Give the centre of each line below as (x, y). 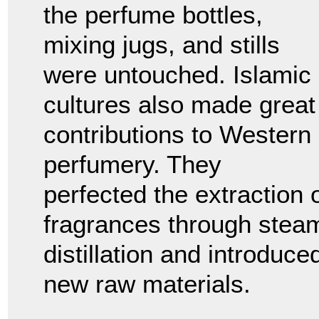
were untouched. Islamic (177, 75)
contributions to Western (177, 135)
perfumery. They (132, 164)
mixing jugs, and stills (162, 45)
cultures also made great (179, 105)
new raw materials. (147, 284)
